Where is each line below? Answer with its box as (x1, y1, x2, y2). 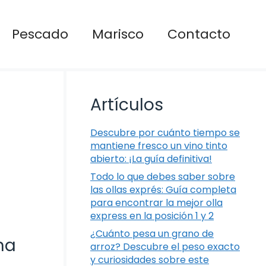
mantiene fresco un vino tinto (90, 139, 227, 153)
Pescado (12, 24, 68, 43)
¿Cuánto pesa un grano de (90, 227, 214, 241)
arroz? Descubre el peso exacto (90, 240, 240, 254)
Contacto (167, 24, 230, 43)
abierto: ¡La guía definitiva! (90, 152, 212, 166)
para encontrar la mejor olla (90, 196, 223, 210)
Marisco (92, 24, 144, 43)
